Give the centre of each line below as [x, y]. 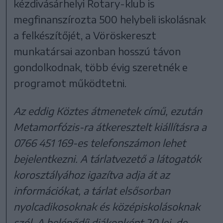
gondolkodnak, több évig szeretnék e [101, 67]
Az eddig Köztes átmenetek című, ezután [108, 111]
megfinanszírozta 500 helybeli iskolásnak [110, 19]
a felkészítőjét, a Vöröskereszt [85, 35]
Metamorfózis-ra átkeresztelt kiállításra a [110, 126]
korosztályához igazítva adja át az [92, 174]
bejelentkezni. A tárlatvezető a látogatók [108, 158]
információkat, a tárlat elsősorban [92, 190]
